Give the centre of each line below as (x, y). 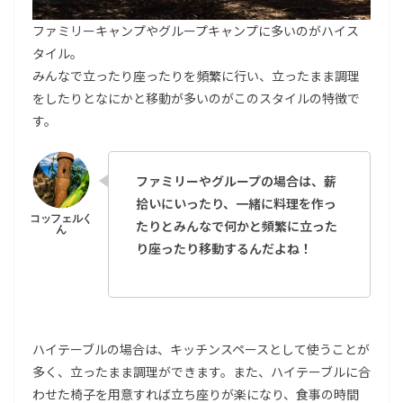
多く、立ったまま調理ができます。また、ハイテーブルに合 (201, 372)
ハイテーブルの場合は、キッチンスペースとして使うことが (201, 349)
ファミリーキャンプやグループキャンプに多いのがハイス (196, 31)
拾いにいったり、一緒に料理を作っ (236, 204)
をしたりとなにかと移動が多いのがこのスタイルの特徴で (196, 99)
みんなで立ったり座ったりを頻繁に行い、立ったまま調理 (196, 76)
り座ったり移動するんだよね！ (224, 249)
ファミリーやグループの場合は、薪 (236, 181)
